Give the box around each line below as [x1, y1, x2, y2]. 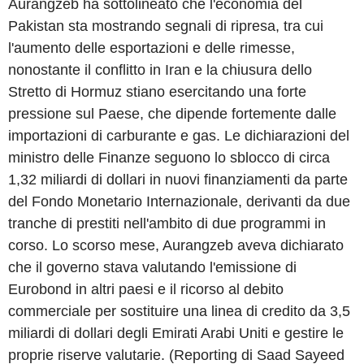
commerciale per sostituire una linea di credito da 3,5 [8, 302, 350, 319]
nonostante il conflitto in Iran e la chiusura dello [8, 61, 312, 78]
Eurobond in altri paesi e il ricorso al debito [8, 280, 284, 297]
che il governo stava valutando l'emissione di [8, 258, 297, 275]
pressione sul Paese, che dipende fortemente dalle [8, 105, 336, 122]
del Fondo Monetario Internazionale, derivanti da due [8, 193, 350, 210]
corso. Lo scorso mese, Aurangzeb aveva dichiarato [8, 236, 344, 253]
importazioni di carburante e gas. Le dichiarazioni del [8, 127, 349, 144]
